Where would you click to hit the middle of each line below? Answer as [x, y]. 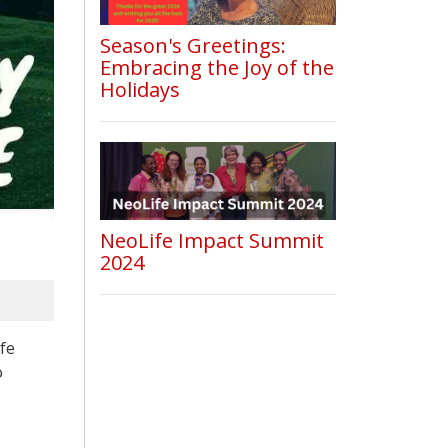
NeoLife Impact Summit [211, 241]
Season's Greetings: [192, 45]
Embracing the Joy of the [216, 67]
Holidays [139, 89]
